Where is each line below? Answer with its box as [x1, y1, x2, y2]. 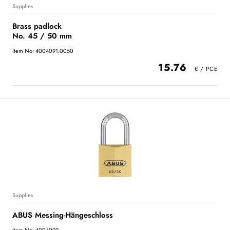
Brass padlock [12, 20, 62, 32]
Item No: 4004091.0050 [12, 46, 73, 55]
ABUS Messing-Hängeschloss [12, 209, 113, 221]
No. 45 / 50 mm [12, 30, 72, 42]
